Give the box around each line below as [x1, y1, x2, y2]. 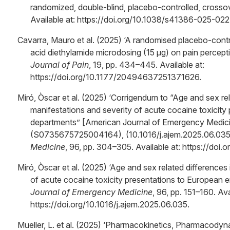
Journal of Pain [30, 60, 89, 70]
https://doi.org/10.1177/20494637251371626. [30, 72, 201, 82]
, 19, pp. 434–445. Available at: [89, 60, 204, 70]
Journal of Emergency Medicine [30, 187, 152, 197]
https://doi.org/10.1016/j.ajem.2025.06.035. [30, 199, 189, 209]
